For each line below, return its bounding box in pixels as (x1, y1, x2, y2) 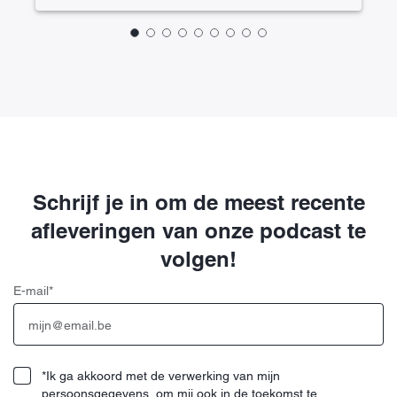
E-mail (13, 284, 49, 299)
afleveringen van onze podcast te (31, 218, 366, 244)
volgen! (160, 246, 237, 272)
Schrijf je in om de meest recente (32, 190, 365, 215)
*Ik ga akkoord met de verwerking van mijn (42, 369, 280, 384)
